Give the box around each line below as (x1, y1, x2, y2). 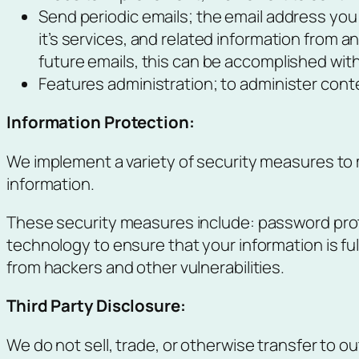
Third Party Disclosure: (6, 294, 186, 317)
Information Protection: (6, 111, 195, 134)
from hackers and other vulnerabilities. (6, 255, 285, 278)
